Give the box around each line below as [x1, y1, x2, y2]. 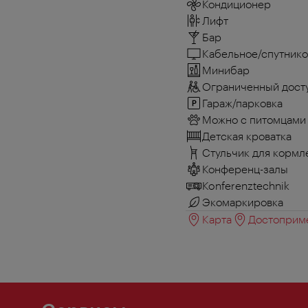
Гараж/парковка [202, 96, 283, 109]
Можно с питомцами [202, 112, 306, 126]
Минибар [202, 63, 250, 76]
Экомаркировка [202, 195, 283, 208]
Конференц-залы [202, 162, 288, 175]
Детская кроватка [202, 129, 291, 142]
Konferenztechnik [202, 178, 289, 192]
